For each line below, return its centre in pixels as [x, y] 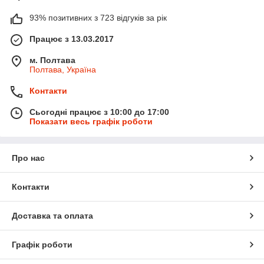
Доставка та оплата [52, 215]
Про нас [28, 158]
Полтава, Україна [63, 69]
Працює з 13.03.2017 [72, 39]
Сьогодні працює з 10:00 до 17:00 [99, 112]
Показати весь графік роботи [91, 121]
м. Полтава [52, 60]
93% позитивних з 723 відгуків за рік [98, 17]
